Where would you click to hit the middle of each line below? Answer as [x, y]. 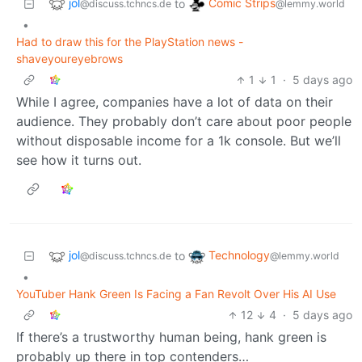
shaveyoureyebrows [69, 59]
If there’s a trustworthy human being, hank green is [171, 337]
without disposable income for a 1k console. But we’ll [179, 141]
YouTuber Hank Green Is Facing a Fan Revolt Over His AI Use [176, 294]
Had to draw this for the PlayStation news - [130, 42]
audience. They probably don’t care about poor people [184, 122]
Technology [239, 255]
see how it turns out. [79, 160]
